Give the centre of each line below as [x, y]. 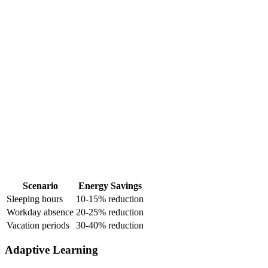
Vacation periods [38, 225]
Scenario [40, 185]
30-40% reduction [110, 225]
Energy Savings [110, 185]
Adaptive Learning [51, 250]
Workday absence [40, 212]
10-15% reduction [110, 199]
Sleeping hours [35, 199]
